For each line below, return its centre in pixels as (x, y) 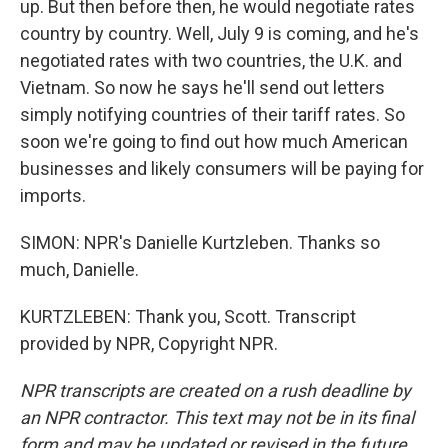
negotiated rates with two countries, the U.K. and (211, 60)
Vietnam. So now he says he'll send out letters (202, 87)
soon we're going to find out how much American (214, 141)
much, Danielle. (79, 269)
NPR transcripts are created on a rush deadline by (215, 390)
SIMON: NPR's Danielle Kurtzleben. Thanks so (200, 242)
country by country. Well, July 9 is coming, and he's (219, 33)
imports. (53, 195)
